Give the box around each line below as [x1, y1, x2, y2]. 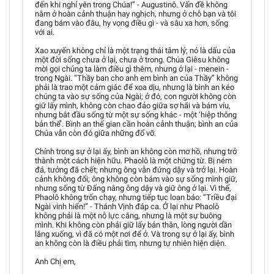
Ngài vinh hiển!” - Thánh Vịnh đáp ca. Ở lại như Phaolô [35, 201, 219, 211]
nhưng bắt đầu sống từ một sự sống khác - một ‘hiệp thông [35, 109, 237, 119]
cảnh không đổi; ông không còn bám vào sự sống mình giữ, [35, 174, 237, 183]
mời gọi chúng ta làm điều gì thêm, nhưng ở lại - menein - [35, 64, 229, 73]
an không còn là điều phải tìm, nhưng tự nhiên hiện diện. [35, 238, 226, 248]
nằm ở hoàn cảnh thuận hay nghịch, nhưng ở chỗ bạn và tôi [35, 9, 236, 18]
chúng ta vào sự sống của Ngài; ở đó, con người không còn [35, 91, 236, 101]
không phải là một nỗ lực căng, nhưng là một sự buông [35, 210, 221, 220]
